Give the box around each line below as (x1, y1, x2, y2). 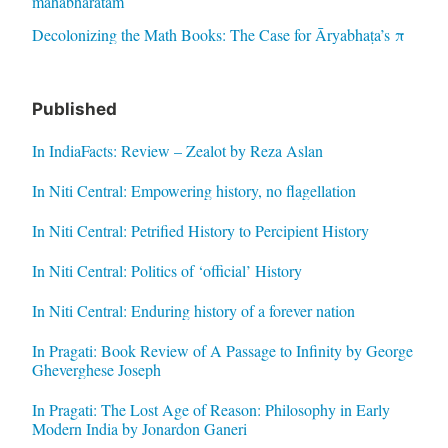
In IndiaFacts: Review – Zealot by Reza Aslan (31, 139, 323, 161)
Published (31, 98, 117, 119)
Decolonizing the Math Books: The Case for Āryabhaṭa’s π (31, 23, 405, 45)
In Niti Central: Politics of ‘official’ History (31, 259, 302, 281)
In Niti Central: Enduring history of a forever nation (31, 299, 355, 321)
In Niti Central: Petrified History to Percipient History (31, 219, 369, 241)
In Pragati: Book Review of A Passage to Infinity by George (31, 339, 413, 361)
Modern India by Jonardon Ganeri (31, 417, 247, 439)
